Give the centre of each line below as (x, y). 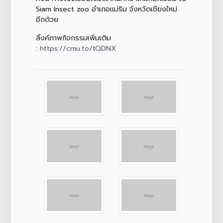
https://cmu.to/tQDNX (78, 48)
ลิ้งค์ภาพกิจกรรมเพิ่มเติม (73, 38)
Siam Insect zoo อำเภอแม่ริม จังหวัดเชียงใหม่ (106, 9)
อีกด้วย (47, 19)
